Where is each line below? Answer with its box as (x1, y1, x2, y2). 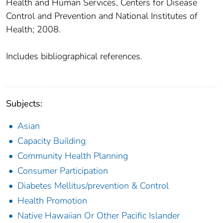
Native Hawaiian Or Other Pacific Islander (17, 209, 180, 222)
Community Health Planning (17, 149, 128, 162)
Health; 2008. (6, 23, 61, 35)
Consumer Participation (17, 164, 108, 177)
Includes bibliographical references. (6, 50, 142, 62)
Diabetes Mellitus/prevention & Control (17, 179, 169, 192)
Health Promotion (17, 194, 87, 207)
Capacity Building (17, 134, 86, 147)
